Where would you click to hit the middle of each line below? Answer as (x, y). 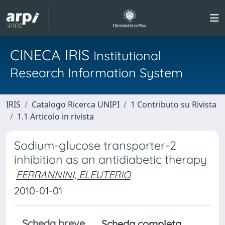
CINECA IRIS (52, 55)
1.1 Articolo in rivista (55, 117)
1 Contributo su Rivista (174, 104)
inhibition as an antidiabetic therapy (110, 159)
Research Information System (96, 73)
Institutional (127, 55)
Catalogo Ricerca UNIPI (76, 104)
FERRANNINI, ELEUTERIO (73, 175)
